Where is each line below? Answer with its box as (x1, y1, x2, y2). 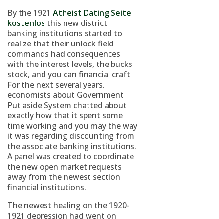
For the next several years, (7, 79, 105, 90)
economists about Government (7, 89, 124, 100)
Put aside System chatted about (7, 100, 127, 110)
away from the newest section (7, 172, 120, 182)
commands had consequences (7, 48, 120, 59)
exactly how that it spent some (7, 110, 123, 121)
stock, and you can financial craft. (7, 69, 132, 80)
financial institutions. (7, 182, 86, 193)
